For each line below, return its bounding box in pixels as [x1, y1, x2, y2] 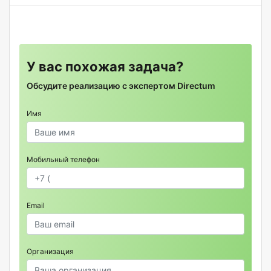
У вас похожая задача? [27, 59, 183, 75]
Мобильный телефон [27, 155, 100, 165]
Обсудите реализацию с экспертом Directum [27, 80, 215, 91]
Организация [27, 247, 74, 256]
